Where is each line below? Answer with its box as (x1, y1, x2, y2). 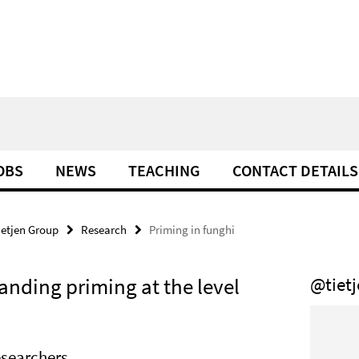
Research (81, 222, 127, 237)
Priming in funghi (149, 222, 235, 237)
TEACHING (128, 160, 200, 180)
